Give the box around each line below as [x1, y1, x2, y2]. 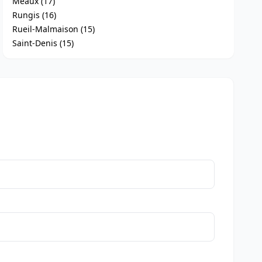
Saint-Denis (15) [12, 37, 74, 49]
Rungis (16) [12, 9, 57, 20]
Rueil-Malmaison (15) [12, 23, 95, 35]
